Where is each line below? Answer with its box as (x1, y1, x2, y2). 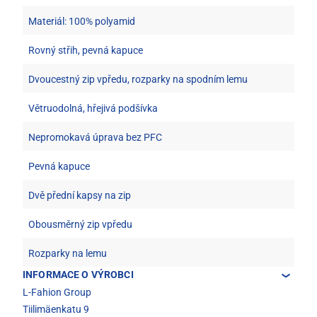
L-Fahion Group (23, 287, 91, 299)
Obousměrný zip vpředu (28, 219, 132, 231)
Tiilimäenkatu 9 (23, 304, 89, 316)
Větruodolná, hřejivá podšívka (28, 103, 158, 115)
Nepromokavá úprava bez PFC (28, 132, 162, 144)
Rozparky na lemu (28, 248, 107, 260)
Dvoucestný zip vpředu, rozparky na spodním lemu (28, 74, 248, 86)
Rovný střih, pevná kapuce (28, 45, 143, 57)
